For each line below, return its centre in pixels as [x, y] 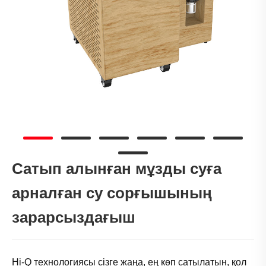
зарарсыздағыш [74, 217]
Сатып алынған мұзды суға [117, 168]
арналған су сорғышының [112, 193]
